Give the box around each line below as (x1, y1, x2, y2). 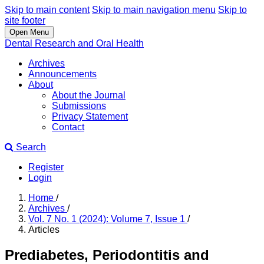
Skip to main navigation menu (92, 5, 216, 15)
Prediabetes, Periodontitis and (5, 246, 209, 263)
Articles (28, 225, 60, 235)
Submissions (52, 101, 106, 111)
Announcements (28, 69, 97, 79)
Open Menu (9, 28, 49, 37)
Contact (52, 122, 84, 132)
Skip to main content (5, 5, 90, 15)
